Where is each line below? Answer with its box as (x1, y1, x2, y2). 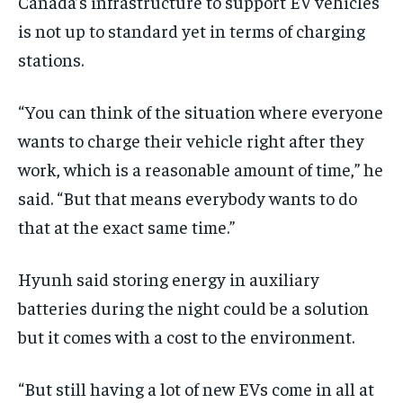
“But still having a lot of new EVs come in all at (18, 377, 374, 400)
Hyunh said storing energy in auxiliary (18, 267, 319, 291)
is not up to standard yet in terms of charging (18, 19, 365, 42)
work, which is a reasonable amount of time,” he (18, 157, 383, 181)
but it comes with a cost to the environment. (18, 325, 354, 348)
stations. (18, 48, 84, 71)
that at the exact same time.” (18, 215, 235, 238)
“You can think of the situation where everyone (18, 100, 383, 123)
